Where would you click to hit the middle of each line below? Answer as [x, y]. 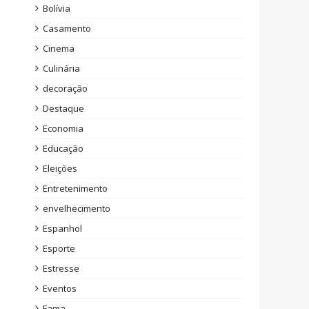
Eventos [60, 288]
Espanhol [62, 228]
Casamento [67, 28]
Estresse [61, 268]
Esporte [59, 248]
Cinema [59, 48]
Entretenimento [75, 188]
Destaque [63, 108]
